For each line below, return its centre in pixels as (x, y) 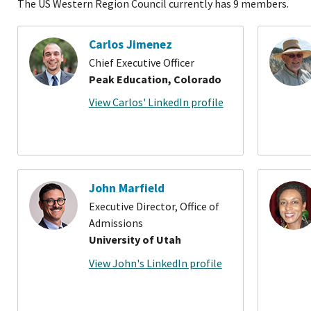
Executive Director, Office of (154, 206)
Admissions (116, 222)
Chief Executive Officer (141, 62)
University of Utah (135, 239)
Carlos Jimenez (130, 45)
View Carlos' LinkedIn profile (156, 102)
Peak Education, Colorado (155, 79)
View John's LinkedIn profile (155, 263)
